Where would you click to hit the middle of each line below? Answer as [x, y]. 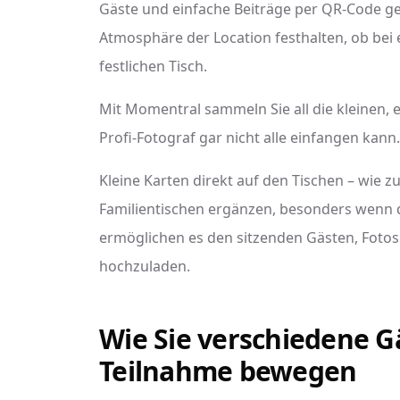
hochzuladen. [145, 266]
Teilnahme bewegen [228, 371]
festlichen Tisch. [153, 66]
